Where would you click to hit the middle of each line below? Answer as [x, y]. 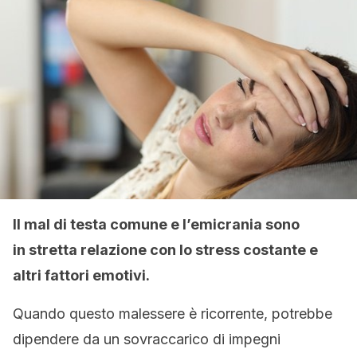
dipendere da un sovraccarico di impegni [147, 339]
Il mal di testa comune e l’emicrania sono [156, 224]
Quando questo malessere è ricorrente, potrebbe [173, 314]
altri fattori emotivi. [81, 275]
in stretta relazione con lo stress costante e [165, 250]
